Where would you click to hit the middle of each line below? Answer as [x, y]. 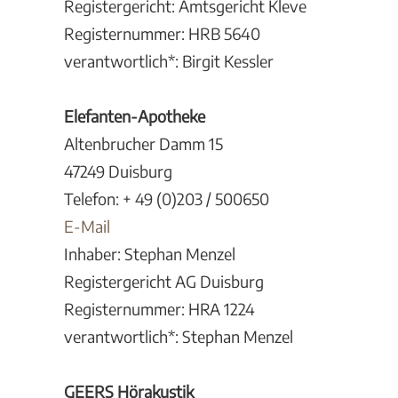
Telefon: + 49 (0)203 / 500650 [167, 199]
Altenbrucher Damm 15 [143, 143]
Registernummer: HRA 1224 [159, 309]
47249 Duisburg [118, 171]
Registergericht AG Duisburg [164, 281]
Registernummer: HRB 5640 [162, 33]
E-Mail [87, 226]
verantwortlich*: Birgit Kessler [169, 61]
